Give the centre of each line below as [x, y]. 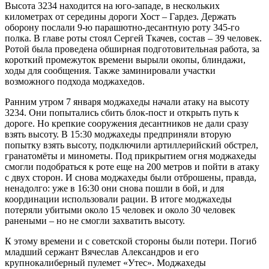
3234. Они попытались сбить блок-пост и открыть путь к [122, 112]
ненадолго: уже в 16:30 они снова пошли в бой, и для [114, 188]
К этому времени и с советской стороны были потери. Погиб [131, 241]
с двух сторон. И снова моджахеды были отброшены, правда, [131, 177]
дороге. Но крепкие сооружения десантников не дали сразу [127, 123]
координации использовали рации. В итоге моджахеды [118, 199]
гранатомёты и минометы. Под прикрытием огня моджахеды [131, 156]
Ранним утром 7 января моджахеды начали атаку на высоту [127, 101]
